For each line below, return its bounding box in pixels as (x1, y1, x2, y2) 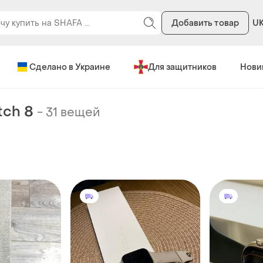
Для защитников (147, 61, 217, 73)
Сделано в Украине (29, 61, 110, 73)
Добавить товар (171, 17, 239, 29)
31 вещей (46, 105, 100, 120)
